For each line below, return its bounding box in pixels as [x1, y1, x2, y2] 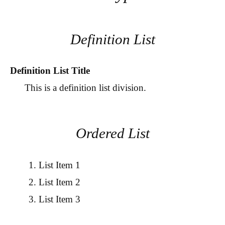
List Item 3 [39, 193, 80, 204]
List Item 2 [39, 176, 80, 187]
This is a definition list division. [24, 82, 146, 93]
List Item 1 [39, 159, 80, 170]
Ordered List [75, 126, 150, 142]
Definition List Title [10, 65, 90, 76]
